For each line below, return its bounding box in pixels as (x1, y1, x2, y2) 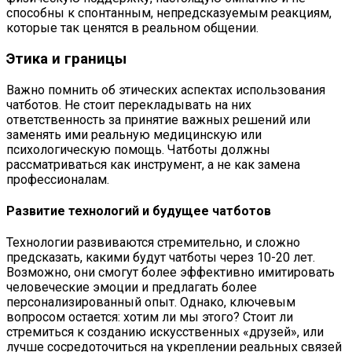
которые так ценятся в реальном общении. (6, 20, 258, 36)
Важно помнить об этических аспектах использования (6, 82, 325, 97)
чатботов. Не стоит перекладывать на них (6, 97, 251, 112)
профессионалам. (6, 171, 109, 187)
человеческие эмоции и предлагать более (6, 280, 257, 295)
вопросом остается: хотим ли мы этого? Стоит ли (6, 310, 293, 325)
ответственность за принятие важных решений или (6, 112, 310, 127)
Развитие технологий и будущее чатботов (6, 203, 271, 219)
